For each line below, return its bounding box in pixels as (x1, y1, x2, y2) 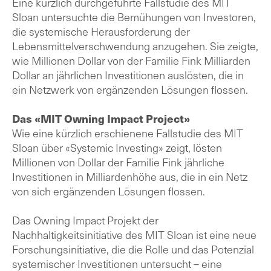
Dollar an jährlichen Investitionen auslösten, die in (12, 67, 244, 82)
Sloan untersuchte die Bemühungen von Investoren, (12, 9, 256, 24)
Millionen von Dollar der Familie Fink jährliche (12, 154, 224, 169)
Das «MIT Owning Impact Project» (12, 110, 190, 126)
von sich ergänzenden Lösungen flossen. (12, 183, 205, 198)
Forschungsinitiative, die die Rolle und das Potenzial (12, 241, 254, 256)
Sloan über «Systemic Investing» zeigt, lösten (12, 140, 222, 155)
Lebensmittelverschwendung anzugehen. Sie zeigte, (12, 38, 258, 53)
